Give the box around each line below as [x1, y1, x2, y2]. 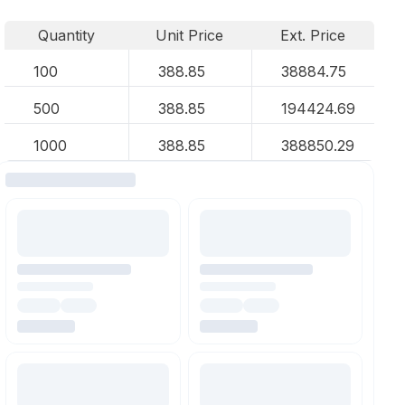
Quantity [37, 26, 95, 44]
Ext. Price [280, 26, 346, 44]
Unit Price [155, 26, 224, 44]
